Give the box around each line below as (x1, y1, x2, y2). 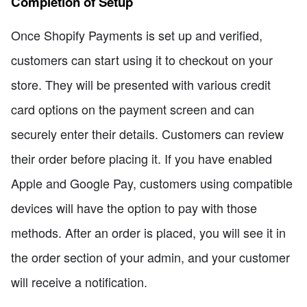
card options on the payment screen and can (11, 99, 254, 118)
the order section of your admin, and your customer (11, 247, 290, 266)
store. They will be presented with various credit (11, 75, 271, 93)
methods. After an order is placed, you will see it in (11, 223, 286, 241)
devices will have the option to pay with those (11, 198, 257, 217)
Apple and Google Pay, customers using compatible (11, 173, 293, 192)
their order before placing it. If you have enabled (11, 149, 272, 167)
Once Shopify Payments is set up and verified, (11, 25, 262, 44)
